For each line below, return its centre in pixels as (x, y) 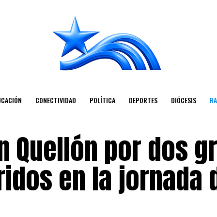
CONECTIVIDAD (55, 100)
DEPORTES (143, 100)
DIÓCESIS (183, 100)
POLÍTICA (102, 100)
